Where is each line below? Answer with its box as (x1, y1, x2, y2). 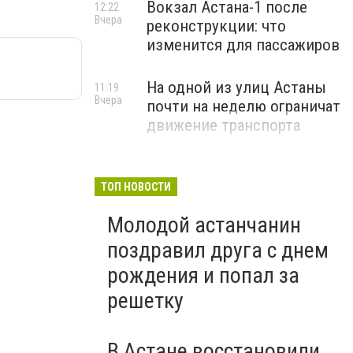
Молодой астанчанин (107, 212, 301, 238)
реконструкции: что (147, 17, 286, 35)
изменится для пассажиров (147, 35, 340, 54)
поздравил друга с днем (107, 237, 329, 263)
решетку (107, 288, 184, 314)
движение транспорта (147, 116, 300, 135)
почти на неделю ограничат (147, 97, 340, 116)
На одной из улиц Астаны (147, 78, 326, 97)
